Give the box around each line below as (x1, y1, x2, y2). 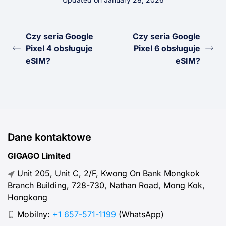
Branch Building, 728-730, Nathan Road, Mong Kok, (8, 180, 205, 190)
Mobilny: (15, 209, 52, 219)
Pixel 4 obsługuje (26, 43, 93, 54)
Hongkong (8, 192, 47, 202)
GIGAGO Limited (8, 151, 71, 161)
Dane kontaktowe (8, 131, 91, 144)
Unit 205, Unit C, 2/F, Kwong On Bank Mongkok (15, 167, 200, 178)
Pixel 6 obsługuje (134, 43, 200, 54)
